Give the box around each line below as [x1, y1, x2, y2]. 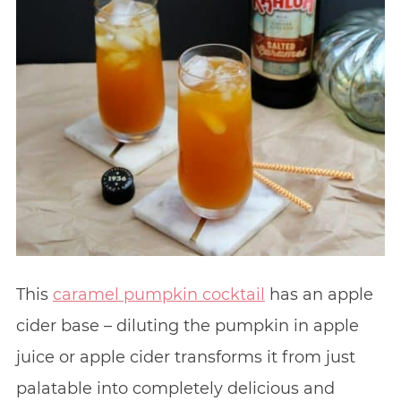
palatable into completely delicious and [15, 378, 335, 398]
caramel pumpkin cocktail [52, 284, 265, 304]
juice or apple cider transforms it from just [15, 346, 355, 367]
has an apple [264, 284, 373, 304]
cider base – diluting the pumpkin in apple [15, 315, 359, 336]
